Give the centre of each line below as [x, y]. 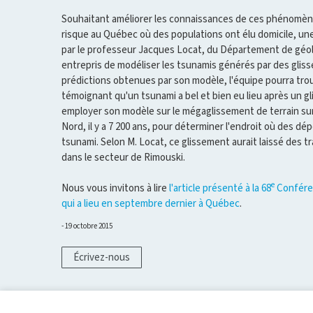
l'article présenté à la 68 [220, 188]
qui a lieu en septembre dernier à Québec [151, 203]
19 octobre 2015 [89, 226]
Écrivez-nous [102, 257]
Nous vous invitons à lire [115, 188]
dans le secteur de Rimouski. [123, 157]
